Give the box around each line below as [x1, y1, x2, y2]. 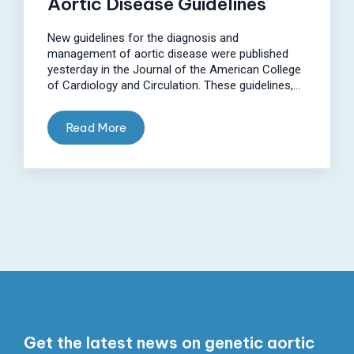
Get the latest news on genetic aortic [24, 332, 314, 352]
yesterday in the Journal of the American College [47, 62, 301, 77]
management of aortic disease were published [47, 46, 288, 61]
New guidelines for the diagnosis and [47, 30, 239, 45]
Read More [65, 119, 127, 135]
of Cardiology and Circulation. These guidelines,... [47, 77, 300, 92]
